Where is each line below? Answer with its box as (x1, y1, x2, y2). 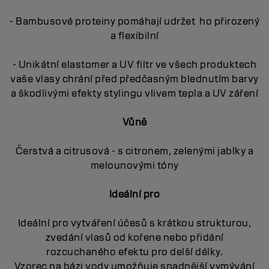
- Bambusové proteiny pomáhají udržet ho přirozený (10, 15, 259, 28)
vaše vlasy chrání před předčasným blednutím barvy (10, 73, 259, 86)
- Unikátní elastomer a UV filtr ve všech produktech (12, 58, 257, 71)
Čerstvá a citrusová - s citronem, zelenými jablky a (15, 145, 254, 158)
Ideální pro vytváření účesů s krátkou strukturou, (17, 217, 252, 230)
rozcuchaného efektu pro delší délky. (46, 246, 223, 259)
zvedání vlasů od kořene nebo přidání (45, 231, 224, 244)
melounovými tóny (90, 159, 179, 172)
